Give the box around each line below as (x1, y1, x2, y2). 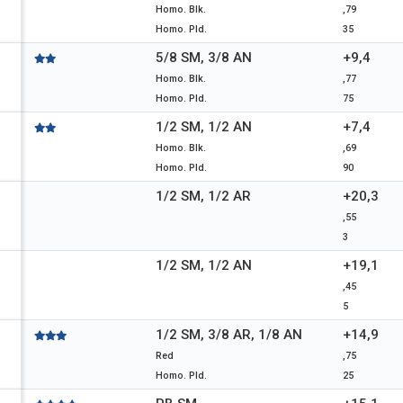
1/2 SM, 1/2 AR (156, 188, 251, 204)
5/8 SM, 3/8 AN (156, 49, 252, 66)
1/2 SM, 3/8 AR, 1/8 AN (156, 327, 302, 343)
